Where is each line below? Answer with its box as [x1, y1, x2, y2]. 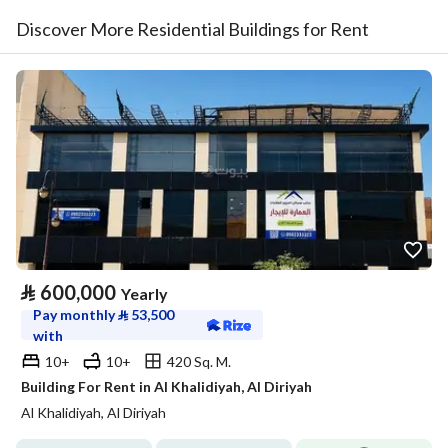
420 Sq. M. [167, 352, 231, 370]
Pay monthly [33, 306, 118, 323]
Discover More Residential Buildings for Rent [16, 18, 369, 40]
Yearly [121, 284, 168, 303]
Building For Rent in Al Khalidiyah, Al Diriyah [21, 378, 312, 395]
